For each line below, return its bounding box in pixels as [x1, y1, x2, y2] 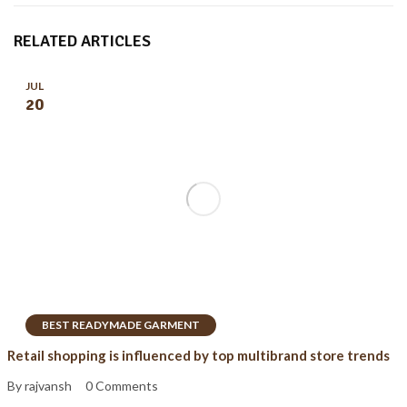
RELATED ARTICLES [14, 30, 151, 51]
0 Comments [85, 378, 158, 393]
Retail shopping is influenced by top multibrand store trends [7, 346, 390, 363]
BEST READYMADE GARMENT [42, 317, 200, 332]
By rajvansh [7, 378, 72, 393]
